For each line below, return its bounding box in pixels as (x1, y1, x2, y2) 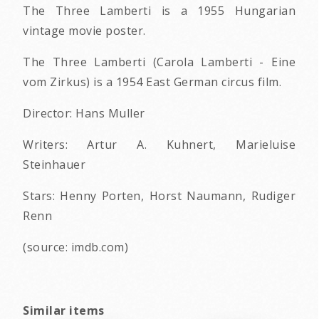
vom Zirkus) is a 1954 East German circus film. (23, 74, 281, 90)
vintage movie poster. (23, 23, 146, 39)
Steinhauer (23, 157, 85, 173)
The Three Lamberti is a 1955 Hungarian (23, 3, 296, 19)
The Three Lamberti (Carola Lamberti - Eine (23, 54, 296, 70)
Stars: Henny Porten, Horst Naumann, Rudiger (23, 188, 296, 204)
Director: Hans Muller (23, 105, 145, 122)
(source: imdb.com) (23, 239, 128, 256)
